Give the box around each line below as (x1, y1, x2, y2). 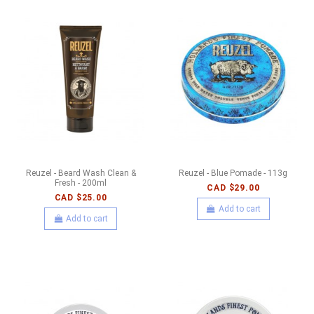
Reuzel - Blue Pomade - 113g (179, 168, 288, 179)
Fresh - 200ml (55, 178, 107, 189)
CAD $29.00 (207, 182, 260, 193)
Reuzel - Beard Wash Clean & (25, 168, 136, 179)
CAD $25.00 (54, 192, 107, 203)
